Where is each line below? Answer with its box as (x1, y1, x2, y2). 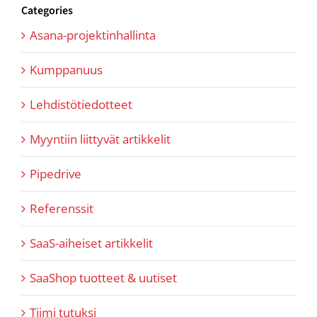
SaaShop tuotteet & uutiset (30, 269, 177, 286)
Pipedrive (30, 165, 81, 182)
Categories (21, 3, 73, 19)
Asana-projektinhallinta (30, 26, 156, 43)
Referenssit (30, 200, 93, 217)
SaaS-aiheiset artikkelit (30, 234, 153, 251)
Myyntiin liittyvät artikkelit (30, 130, 171, 147)
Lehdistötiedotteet (30, 96, 132, 113)
